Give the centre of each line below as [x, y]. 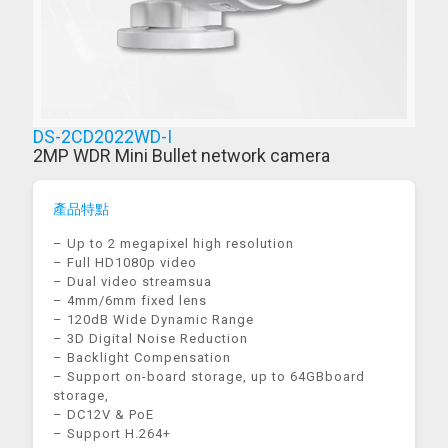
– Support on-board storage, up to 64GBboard [209, 376]
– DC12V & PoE [103, 414]
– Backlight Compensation [142, 357]
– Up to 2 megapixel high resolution [173, 243]
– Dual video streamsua [132, 281]
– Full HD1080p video [125, 262]
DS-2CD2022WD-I [102, 136]
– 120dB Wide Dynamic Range [153, 319]
